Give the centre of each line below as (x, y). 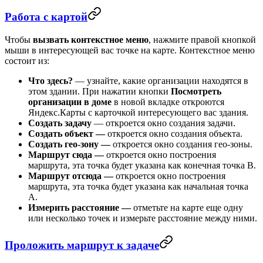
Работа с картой (46, 17)
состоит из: (27, 60)
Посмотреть (196, 91)
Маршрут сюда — (67, 154)
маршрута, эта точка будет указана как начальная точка (138, 186)
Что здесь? (52, 80)
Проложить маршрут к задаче (82, 245)
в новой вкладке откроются (168, 102)
